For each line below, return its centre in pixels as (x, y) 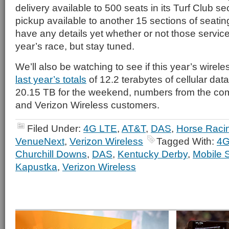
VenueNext (40, 141)
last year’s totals (51, 79)
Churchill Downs (51, 154)
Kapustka (36, 167)
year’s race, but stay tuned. (75, 46)
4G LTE (100, 128)
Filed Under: (55, 128)
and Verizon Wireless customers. (87, 105)
